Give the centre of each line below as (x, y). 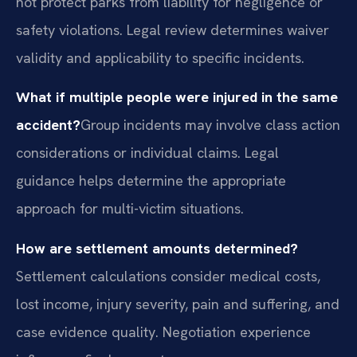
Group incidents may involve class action (210, 125)
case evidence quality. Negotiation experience (163, 331)
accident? (48, 125)
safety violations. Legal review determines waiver (173, 29)
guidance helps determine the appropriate (151, 181)
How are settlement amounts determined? (157, 248)
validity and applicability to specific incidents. (160, 57)
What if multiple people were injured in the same (177, 97)
